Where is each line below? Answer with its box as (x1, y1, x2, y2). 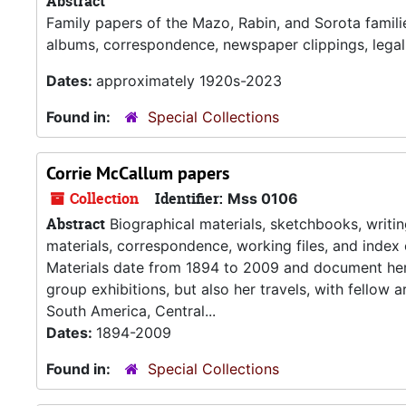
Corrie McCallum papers (46, 161, 229, 185)
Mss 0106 (227, 189, 298, 208)
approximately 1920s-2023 (96, 72, 282, 90)
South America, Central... (46, 302, 216, 320)
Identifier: (155, 188, 223, 208)
